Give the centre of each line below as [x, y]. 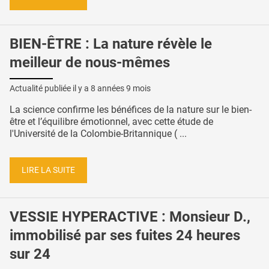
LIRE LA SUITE [48, 170]
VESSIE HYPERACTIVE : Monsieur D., [130, 217]
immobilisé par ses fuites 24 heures [125, 236]
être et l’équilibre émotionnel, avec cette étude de [111, 122]
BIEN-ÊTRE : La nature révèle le [111, 44]
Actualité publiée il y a [50, 89]
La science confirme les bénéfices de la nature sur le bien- [131, 110]
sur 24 [30, 254]
